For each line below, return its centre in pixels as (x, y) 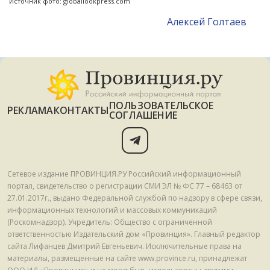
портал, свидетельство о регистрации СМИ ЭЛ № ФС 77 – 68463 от (125, 186)
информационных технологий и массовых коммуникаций (112, 210)
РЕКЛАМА (30, 110)
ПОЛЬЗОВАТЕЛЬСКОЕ (162, 105)
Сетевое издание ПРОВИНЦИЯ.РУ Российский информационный (124, 174)
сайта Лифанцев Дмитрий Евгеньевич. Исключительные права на (124, 246)
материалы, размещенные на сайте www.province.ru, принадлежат (127, 258)
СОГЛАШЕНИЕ (143, 115)
